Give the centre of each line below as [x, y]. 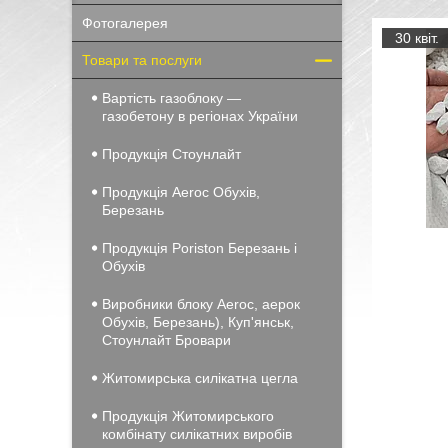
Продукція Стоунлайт [171, 154]
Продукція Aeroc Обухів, [181, 192]
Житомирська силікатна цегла [200, 378]
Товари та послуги [142, 60]
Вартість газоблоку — [171, 98]
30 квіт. [416, 38]
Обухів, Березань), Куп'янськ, [198, 322]
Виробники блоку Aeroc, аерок [201, 304]
